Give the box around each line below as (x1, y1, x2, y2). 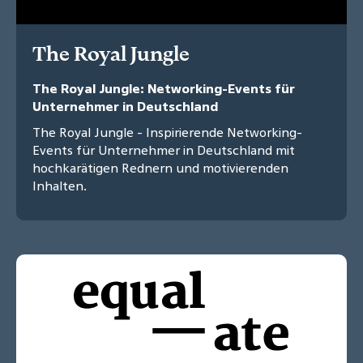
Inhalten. (32, 177, 87, 195)
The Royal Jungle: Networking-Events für (32, 79, 295, 98)
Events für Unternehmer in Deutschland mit (32, 141, 295, 160)
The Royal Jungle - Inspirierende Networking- (32, 123, 302, 142)
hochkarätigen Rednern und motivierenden (32, 159, 288, 177)
